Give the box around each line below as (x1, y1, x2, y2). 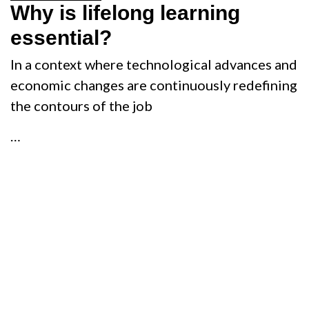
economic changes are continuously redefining (10, 76, 297, 93)
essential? (10, 26, 112, 50)
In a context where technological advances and (10, 55, 297, 72)
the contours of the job (10, 97, 152, 114)
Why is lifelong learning (10, 1, 240, 25)
